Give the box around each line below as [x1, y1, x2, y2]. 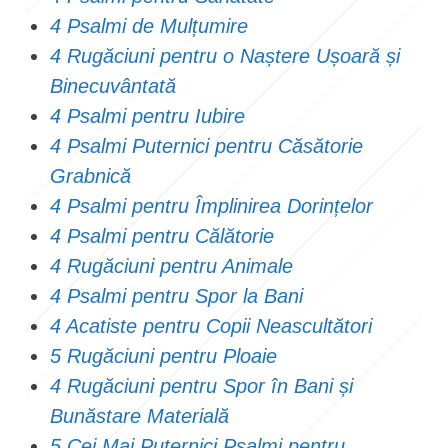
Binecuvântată [50, 74, 176, 97]
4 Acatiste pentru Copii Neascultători [50, 314, 378, 337]
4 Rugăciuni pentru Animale [50, 254, 293, 277]
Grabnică [50, 164, 131, 187]
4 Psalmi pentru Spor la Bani [50, 284, 303, 307]
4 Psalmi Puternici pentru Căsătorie [50, 134, 363, 157]
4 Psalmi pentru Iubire [50, 104, 245, 127]
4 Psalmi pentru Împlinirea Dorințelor [50, 194, 373, 217]
